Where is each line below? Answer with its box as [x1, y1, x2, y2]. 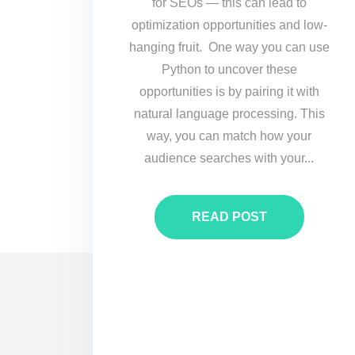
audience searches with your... [144, 151, 315, 165]
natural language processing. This [133, 106, 325, 120]
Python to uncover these [161, 62, 297, 76]
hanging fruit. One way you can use [128, 40, 330, 54]
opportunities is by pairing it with [139, 84, 319, 98]
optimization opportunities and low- [131, 17, 327, 32]
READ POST [191, 210, 267, 224]
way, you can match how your [147, 128, 312, 143]
